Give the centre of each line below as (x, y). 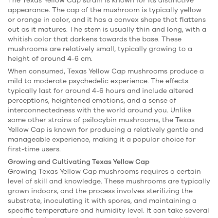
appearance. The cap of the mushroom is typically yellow (105, 10)
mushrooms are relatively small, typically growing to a (100, 49)
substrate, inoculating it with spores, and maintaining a (102, 201)
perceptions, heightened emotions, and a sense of (92, 100)
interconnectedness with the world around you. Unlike (100, 110)
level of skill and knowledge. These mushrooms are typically (109, 181)
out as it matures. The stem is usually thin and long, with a (107, 29)
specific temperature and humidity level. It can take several (109, 210)
